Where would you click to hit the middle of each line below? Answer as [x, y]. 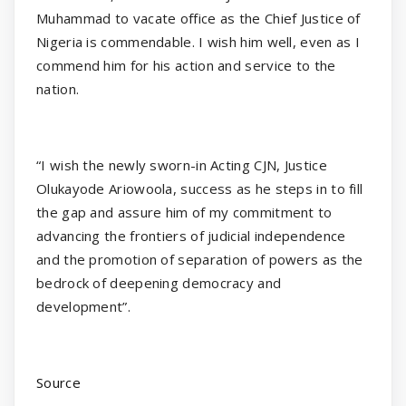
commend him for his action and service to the [186, 65]
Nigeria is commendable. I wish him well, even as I [198, 41]
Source [58, 382]
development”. [83, 306]
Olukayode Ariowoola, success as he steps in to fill [200, 188]
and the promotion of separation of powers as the [200, 259]
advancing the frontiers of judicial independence [191, 235]
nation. [58, 88]
